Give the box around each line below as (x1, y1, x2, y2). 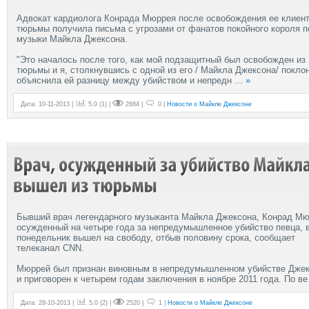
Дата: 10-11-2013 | (21, 100, 75, 108)
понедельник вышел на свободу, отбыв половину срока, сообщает (17, 232, 295, 243)
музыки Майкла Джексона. (17, 33, 128, 44)
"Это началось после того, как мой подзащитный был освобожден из (17, 54, 306, 65)
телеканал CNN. (17, 242, 84, 253)
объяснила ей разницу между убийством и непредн (17, 74, 235, 86)
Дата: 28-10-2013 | (21, 299, 76, 306)
